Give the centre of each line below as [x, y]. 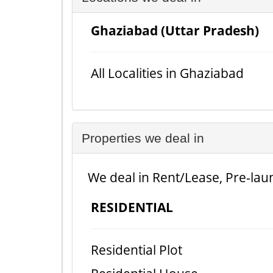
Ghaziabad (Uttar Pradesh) [175, 30]
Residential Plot [136, 250]
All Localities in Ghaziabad [167, 73]
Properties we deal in [143, 138]
